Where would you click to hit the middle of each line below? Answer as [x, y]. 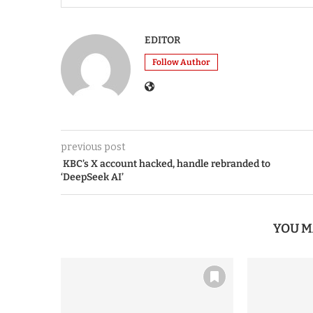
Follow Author [181, 62]
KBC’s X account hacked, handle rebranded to [166, 163]
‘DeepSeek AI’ [92, 177]
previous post [93, 147]
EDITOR [162, 40]
